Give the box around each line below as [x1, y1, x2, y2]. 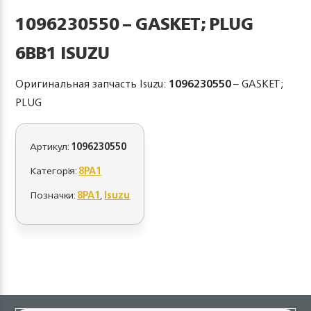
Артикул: [30, 137, 72, 155]
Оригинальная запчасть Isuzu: [15, 74, 169, 93]
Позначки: [30, 186, 78, 203]
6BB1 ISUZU [15, 38, 110, 67]
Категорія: [30, 162, 79, 179]
